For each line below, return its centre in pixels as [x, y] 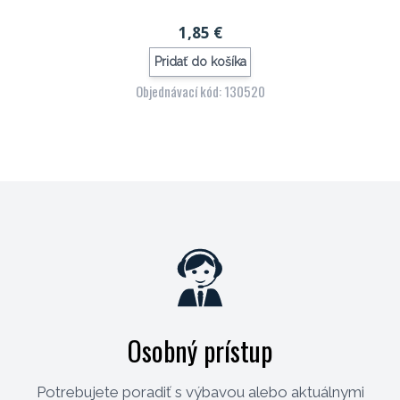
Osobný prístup [200, 350]
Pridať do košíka [200, 62]
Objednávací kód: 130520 [200, 91]
